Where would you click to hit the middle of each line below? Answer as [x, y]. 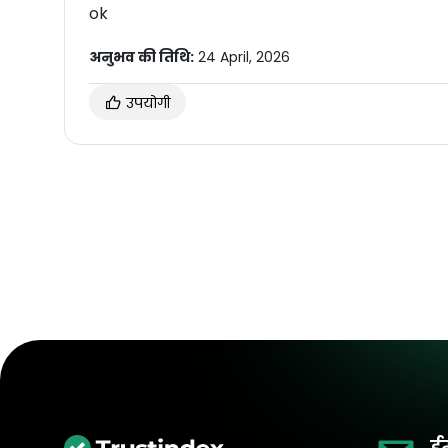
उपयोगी [146, 102]
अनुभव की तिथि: [141, 56]
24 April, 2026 [242, 56]
